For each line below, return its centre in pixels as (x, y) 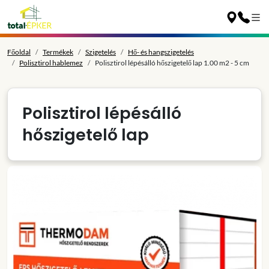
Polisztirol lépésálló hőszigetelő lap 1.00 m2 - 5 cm (172, 63)
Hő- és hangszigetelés (161, 52)
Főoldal (19, 52)
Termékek (58, 52)
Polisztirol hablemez (51, 63)
